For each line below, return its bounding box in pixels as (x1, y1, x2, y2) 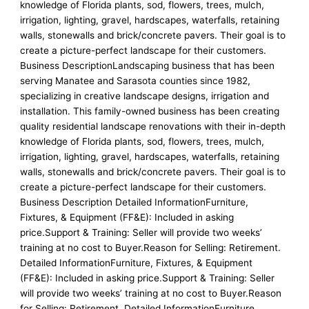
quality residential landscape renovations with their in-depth (20, 121, 286, 132)
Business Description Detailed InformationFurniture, (20, 197, 249, 208)
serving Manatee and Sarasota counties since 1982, (20, 75, 251, 87)
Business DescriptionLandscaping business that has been (20, 60, 275, 72)
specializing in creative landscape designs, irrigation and (20, 90, 270, 102)
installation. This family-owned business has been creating (20, 106, 280, 117)
